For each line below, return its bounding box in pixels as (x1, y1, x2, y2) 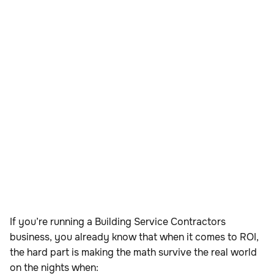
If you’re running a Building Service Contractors (10, 215, 226, 229)
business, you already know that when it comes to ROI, (10, 231, 259, 244)
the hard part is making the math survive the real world (10, 246, 257, 259)
